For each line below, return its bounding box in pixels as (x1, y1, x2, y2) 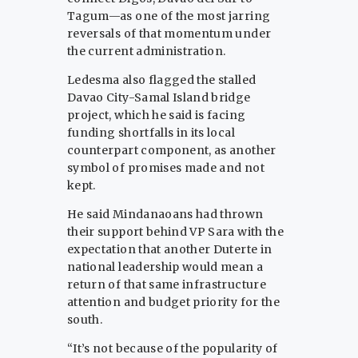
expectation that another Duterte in (67, 242, 272, 257)
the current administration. (67, 44, 226, 59)
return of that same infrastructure (67, 277, 266, 292)
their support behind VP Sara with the (67, 225, 284, 240)
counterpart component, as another (67, 143, 276, 158)
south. (67, 312, 103, 328)
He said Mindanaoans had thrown (67, 207, 264, 222)
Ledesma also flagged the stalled (67, 73, 257, 88)
